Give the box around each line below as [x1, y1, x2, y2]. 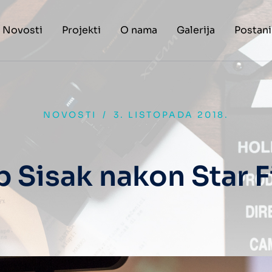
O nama [120, 24, 157, 36]
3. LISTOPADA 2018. [113, 109, 229, 120]
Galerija [177, 24, 215, 36]
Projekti [62, 24, 101, 36]
